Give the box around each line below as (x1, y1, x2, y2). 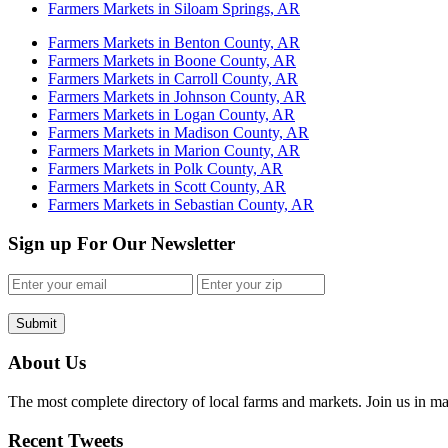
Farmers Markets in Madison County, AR (48, 124, 309, 142)
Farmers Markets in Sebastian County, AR (48, 196, 314, 214)
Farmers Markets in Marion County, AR (48, 142, 300, 160)
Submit (16, 315, 57, 331)
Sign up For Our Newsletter (8, 232, 235, 254)
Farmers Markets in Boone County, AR (48, 52, 296, 70)
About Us (8, 352, 86, 374)
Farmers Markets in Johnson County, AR (48, 88, 306, 106)
